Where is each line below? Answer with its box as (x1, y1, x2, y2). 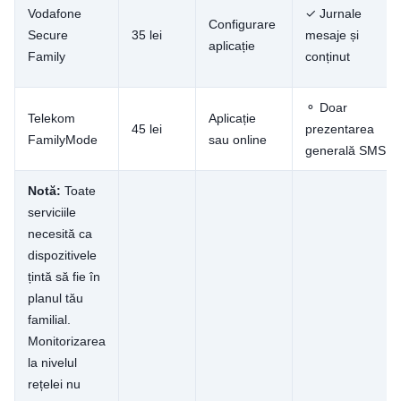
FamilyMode (28, 132, 98, 148)
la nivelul (28, 355, 77, 371)
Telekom (28, 111, 75, 126)
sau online (209, 132, 267, 148)
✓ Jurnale (305, 6, 362, 21)
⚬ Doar (305, 100, 347, 115)
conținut (305, 49, 350, 64)
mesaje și (305, 28, 359, 43)
